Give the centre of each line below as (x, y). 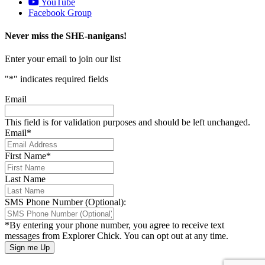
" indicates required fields (61, 79)
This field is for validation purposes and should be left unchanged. (127, 122)
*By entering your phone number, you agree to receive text (114, 225)
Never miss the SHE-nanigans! (66, 36)
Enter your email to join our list (63, 59)
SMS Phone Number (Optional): (65, 202)
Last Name (25, 179)
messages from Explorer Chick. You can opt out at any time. (117, 236)
